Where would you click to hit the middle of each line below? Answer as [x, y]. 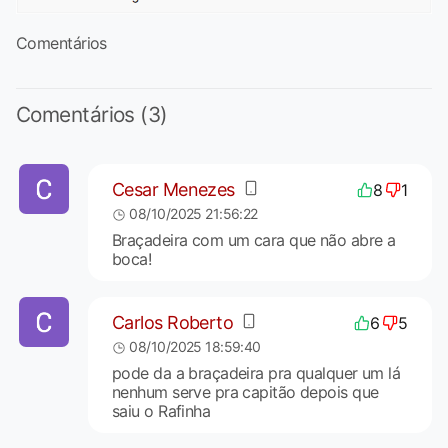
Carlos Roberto [172, 323]
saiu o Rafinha [161, 410]
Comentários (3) [92, 114]
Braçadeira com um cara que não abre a [253, 239]
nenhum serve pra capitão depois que [245, 391]
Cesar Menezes [173, 190]
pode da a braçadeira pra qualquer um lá [256, 372]
